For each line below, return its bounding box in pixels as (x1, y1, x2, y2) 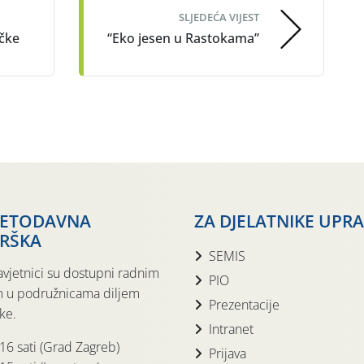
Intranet (209, 320, 253, 339)
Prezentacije (209, 296, 279, 314)
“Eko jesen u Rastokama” (107, 29, 259, 48)
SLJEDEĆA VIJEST (179, 10, 259, 25)
